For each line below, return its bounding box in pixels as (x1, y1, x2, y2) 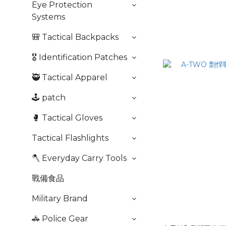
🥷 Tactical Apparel (32, 73, 107, 82)
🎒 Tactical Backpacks (32, 32, 119, 42)
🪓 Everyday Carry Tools (32, 153, 127, 163)
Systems (32, 12, 65, 22)
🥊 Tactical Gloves (32, 113, 102, 123)
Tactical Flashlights (32, 133, 108, 143)
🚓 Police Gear (32, 214, 88, 223)
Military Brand (32, 194, 88, 203)
